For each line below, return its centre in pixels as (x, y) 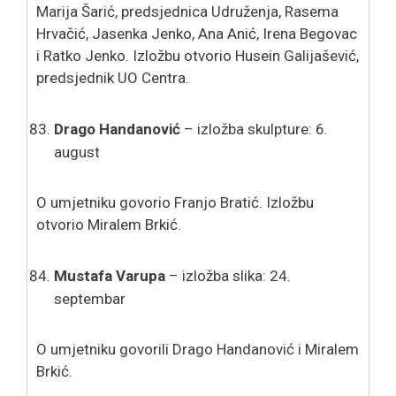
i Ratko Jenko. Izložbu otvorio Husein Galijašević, (198, 55)
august (77, 152)
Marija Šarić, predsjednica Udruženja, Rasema (187, 11)
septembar (90, 298)
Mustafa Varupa (110, 275)
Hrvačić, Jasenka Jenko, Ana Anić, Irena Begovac (197, 33)
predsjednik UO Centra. (113, 77)
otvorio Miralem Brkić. (109, 224)
